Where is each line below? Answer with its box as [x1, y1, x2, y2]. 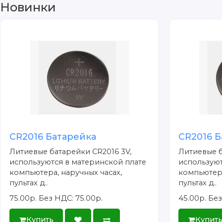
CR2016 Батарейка [9, 131, 97, 142]
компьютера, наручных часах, [9, 167, 122, 177]
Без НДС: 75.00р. [39, 193, 103, 203]
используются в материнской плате [9, 157, 147, 166]
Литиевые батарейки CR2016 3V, [9, 147, 132, 156]
